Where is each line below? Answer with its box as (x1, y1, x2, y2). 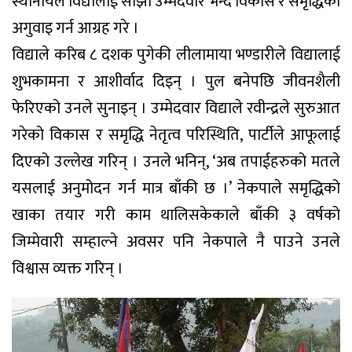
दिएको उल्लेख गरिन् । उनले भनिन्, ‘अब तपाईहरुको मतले (12, 148, 340, 176)
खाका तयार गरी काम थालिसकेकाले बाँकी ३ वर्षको (12, 202, 340, 229)
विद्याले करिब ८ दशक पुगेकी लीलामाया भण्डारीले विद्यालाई (12, 42, 340, 69)
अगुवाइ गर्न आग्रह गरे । (12, 15, 139, 42)
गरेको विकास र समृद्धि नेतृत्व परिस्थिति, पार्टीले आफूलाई (12, 122, 340, 149)
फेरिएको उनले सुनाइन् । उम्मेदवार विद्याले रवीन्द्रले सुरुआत (12, 95, 340, 123)
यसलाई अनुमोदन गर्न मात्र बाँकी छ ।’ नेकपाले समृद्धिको (12, 175, 340, 203)
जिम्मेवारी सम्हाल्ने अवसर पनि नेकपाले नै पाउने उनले (12, 229, 340, 256)
